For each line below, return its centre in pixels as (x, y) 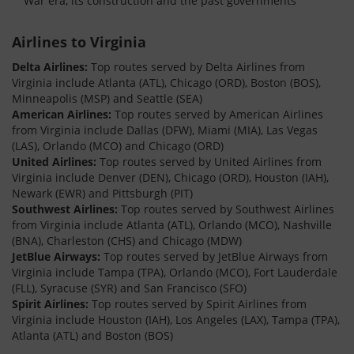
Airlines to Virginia (79, 42)
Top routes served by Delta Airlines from (196, 67)
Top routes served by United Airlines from (209, 162)
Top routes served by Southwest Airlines (226, 209)
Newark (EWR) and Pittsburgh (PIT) (102, 193)
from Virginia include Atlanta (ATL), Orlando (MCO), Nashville (172, 225)
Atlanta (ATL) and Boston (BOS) (92, 335)
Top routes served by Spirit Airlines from (198, 304)
